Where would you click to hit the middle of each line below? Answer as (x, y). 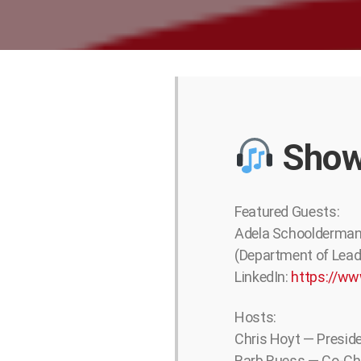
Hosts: (255, 317)
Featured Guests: (287, 211)
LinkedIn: (263, 276)
